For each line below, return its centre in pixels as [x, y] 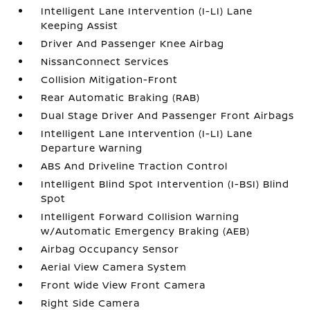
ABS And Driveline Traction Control [135, 166]
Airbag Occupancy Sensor [110, 249]
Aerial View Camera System [114, 267]
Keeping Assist [80, 25]
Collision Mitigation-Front [110, 79]
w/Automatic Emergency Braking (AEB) [146, 231]
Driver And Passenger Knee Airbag [133, 43]
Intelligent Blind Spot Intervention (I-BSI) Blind [165, 184]
